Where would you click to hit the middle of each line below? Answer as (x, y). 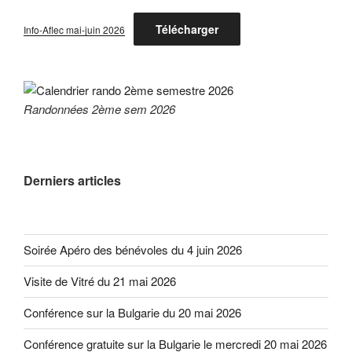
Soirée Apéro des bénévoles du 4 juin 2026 (133, 250)
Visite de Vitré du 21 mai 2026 (100, 281)
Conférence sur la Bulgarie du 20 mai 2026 (132, 313)
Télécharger (187, 29)
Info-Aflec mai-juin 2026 (74, 29)
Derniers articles (72, 180)
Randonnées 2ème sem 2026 (99, 109)
